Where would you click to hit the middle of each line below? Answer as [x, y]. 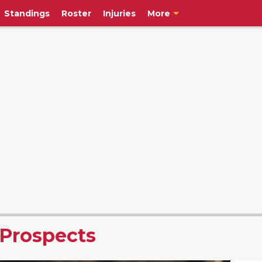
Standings [27, 13]
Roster [77, 13]
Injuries [120, 13]
